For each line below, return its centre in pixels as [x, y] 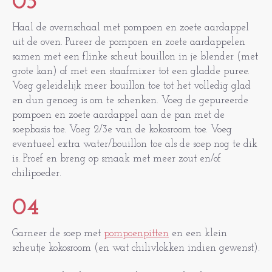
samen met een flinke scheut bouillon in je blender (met [135, 57]
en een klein [198, 233]
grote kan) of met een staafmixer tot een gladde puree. [131, 71]
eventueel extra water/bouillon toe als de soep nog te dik [135, 144]
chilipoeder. [38, 173]
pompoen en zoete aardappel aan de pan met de [118, 115]
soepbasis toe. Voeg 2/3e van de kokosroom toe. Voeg [122, 130]
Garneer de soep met [58, 233]
